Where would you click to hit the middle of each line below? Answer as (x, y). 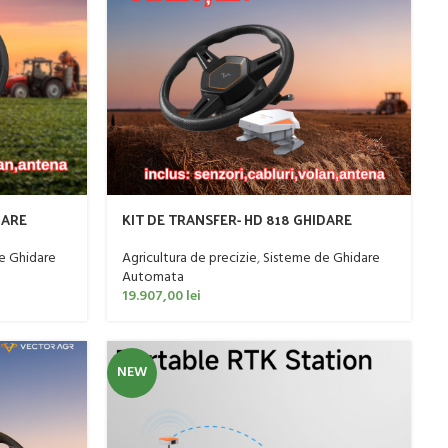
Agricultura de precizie (189, 259)
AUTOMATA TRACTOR (193, 238)
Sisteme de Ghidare (321, 259)
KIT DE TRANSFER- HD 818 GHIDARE (236, 219)
